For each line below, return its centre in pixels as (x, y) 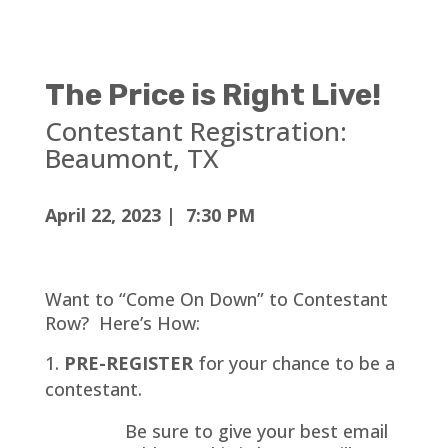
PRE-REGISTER (128, 363)
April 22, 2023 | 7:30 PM (149, 215)
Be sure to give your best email (256, 431)
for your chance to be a (293, 363)
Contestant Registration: (195, 131)
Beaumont (108, 158)
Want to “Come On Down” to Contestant (216, 299)
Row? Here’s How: (122, 323)
